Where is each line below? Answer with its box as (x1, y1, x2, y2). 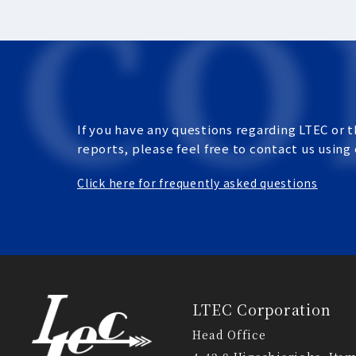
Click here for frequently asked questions (77, 174, 318, 191)
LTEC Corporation (192, 298, 331, 319)
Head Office (192, 326, 266, 342)
